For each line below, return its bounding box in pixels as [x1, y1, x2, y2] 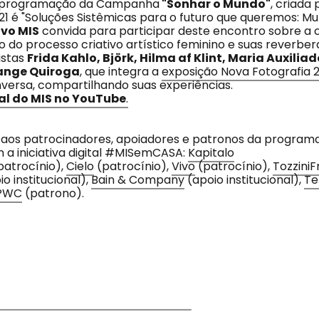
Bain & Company [91, 172, 184, 188]
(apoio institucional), [184, 172, 304, 188]
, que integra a [80, 63, 162, 80]
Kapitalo [188, 145, 234, 161]
